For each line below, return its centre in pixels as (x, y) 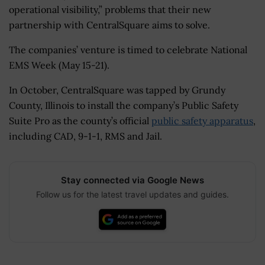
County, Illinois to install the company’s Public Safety (124, 105)
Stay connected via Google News (132, 180)
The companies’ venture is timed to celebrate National (128, 49)
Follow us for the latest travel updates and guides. (132, 194)
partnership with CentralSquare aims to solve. (109, 25)
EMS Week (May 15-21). (59, 65)
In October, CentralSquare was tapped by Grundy (117, 90)
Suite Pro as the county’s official (80, 120)
